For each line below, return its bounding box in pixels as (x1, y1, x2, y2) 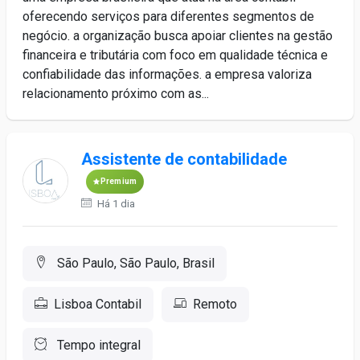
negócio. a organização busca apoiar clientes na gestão (22, 28, 333, 43)
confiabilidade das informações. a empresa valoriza (22, 67, 312, 82)
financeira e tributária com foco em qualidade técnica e (22, 47, 328, 63)
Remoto (193, 297, 237, 312)
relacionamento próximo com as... (22, 86, 209, 101)
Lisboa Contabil (54, 297, 141, 312)
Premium (100, 177, 137, 186)
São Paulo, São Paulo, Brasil (54, 256, 215, 271)
